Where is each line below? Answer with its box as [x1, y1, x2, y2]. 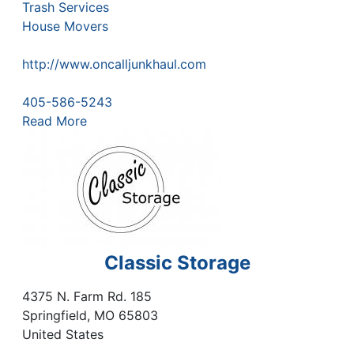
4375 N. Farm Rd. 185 [22, 288, 152, 305]
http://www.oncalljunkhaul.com [22, 55, 206, 72]
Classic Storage [104, 250, 250, 274]
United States [22, 326, 104, 343]
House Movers [22, 17, 108, 34]
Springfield [22, 307, 87, 324]
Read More [22, 112, 87, 129]
